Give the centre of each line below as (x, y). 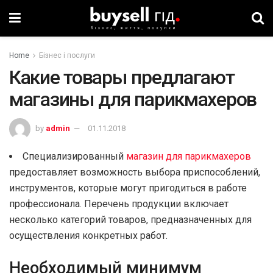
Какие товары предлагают (122, 77)
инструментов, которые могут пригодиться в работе (128, 188)
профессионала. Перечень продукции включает (119, 204)
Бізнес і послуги (67, 55)
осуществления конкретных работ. (88, 235)
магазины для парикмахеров (133, 99)
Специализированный (74, 156)
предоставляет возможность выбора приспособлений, (135, 172)
